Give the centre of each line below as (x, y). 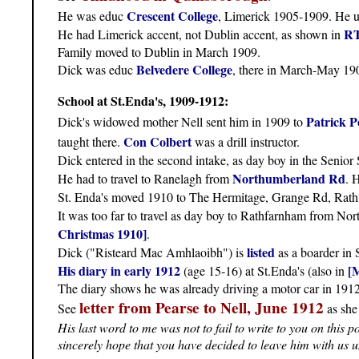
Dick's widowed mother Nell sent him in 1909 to (182, 122)
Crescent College (172, 16)
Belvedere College (184, 70)
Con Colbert (157, 142)
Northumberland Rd (289, 179)
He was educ (92, 16)
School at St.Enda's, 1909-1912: (143, 101)
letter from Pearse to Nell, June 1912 (202, 308)
